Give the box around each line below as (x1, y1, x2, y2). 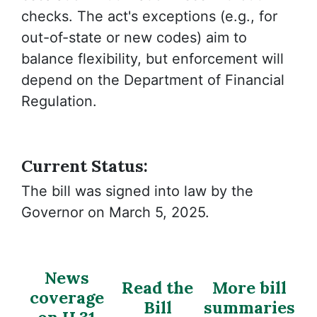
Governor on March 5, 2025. (21, 204, 209, 221)
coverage (29, 287, 104, 309)
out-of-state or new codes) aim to (21, 28, 247, 46)
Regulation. (21, 92, 97, 110)
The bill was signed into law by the (21, 183, 253, 200)
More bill (212, 277, 287, 299)
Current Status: (21, 154, 148, 176)
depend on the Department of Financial (21, 71, 284, 88)
